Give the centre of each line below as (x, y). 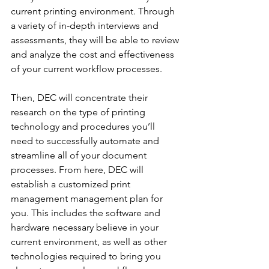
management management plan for (88, 198)
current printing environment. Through (94, 11)
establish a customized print (72, 184)
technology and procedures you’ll (84, 126)
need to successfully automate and (86, 141)
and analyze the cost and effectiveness (94, 54)
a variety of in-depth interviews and (86, 26)
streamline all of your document (80, 155)
